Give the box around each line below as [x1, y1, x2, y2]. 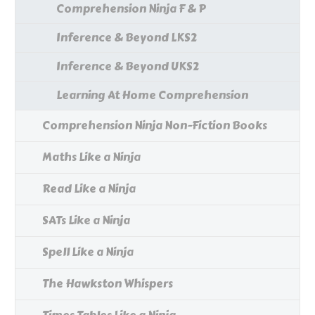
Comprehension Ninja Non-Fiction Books [42, 117, 267, 135]
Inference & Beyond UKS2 [56, 58, 199, 76]
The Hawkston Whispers [42, 275, 173, 293]
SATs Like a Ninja [42, 212, 130, 230]
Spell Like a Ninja [42, 243, 134, 262]
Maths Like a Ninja [42, 148, 141, 167]
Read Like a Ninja [42, 180, 136, 198]
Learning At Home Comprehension [56, 86, 248, 105]
